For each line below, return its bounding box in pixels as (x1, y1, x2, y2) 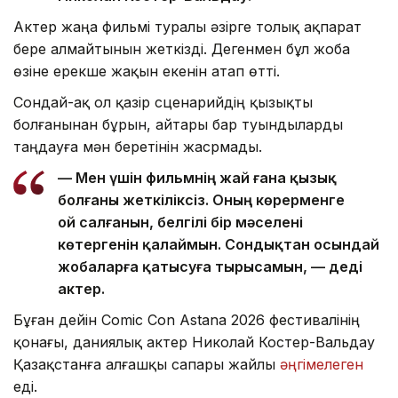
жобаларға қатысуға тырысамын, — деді (58, 258, 362, 276)
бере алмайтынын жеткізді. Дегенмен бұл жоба (13, 40, 350, 59)
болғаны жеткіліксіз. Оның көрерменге (58, 191, 345, 210)
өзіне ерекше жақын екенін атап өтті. (13, 62, 280, 81)
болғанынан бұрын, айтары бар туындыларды (13, 115, 343, 134)
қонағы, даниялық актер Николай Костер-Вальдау (13, 333, 375, 352)
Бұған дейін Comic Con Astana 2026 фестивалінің (13, 311, 360, 330)
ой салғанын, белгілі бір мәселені (58, 213, 303, 232)
